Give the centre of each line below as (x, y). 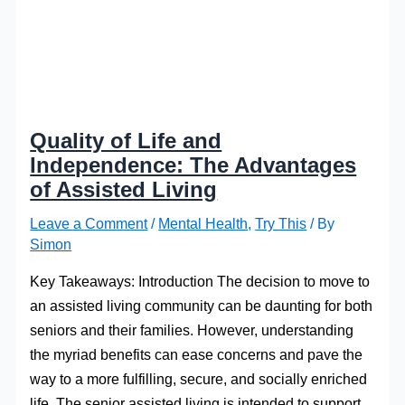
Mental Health (203, 223)
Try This (281, 223)
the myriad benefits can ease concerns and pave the (197, 355)
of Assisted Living (124, 189)
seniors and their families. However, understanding (192, 330)
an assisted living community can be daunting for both (202, 306)
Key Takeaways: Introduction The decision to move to (200, 282)
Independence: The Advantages (193, 165)
